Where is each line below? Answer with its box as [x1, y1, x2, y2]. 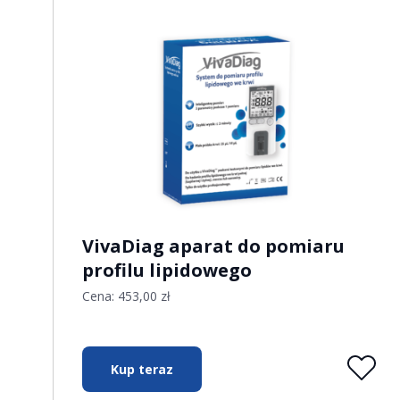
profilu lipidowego [82, 258, 253, 282]
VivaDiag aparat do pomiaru [82, 234, 346, 258]
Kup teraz [111, 361, 174, 378]
